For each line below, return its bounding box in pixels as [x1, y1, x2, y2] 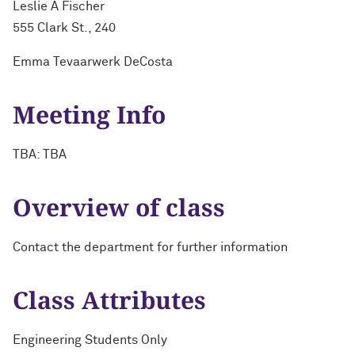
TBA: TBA [13, 148, 67, 161]
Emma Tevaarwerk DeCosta [13, 55, 173, 68]
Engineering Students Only [13, 334, 167, 346]
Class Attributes [13, 284, 206, 316]
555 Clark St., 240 [13, 21, 116, 34]
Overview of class [13, 191, 225, 223]
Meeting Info [13, 98, 166, 131]
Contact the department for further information [13, 241, 288, 254]
